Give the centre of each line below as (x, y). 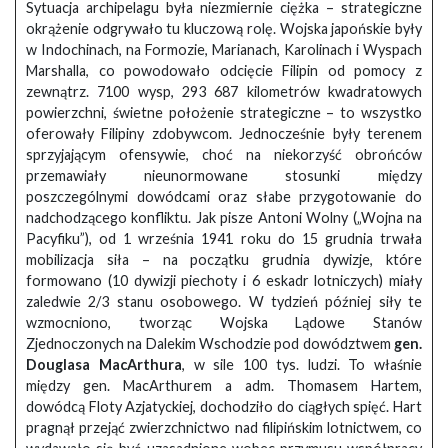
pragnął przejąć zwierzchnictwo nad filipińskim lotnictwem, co (224, 427)
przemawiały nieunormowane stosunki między (224, 175)
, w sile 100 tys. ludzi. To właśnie (301, 364)
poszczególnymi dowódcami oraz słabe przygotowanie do (224, 196)
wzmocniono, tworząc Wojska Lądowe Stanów (224, 322)
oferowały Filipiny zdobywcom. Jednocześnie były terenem (224, 133)
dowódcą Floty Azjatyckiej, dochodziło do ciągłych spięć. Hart (224, 406)
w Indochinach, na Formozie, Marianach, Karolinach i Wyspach (224, 49)
